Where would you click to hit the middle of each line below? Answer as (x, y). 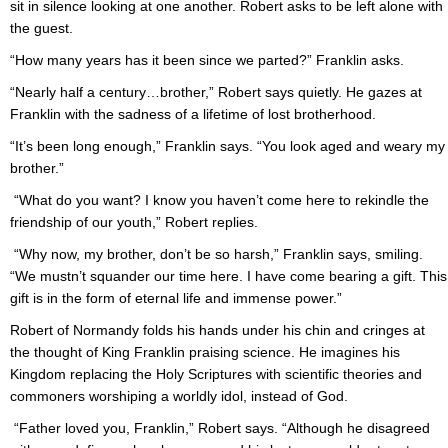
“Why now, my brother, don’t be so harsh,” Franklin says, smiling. (216, 254)
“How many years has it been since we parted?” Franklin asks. (207, 60)
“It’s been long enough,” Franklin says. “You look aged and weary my (227, 146)
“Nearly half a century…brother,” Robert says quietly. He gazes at (216, 92)
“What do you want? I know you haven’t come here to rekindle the (219, 200)
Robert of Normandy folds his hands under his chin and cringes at (217, 330)
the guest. (41, 28)
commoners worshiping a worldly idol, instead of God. (179, 396)
